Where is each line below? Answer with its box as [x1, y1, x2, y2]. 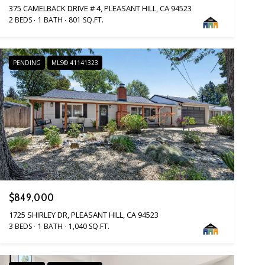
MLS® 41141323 [51, 58, 98, 67]
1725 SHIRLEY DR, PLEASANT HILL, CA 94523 [8, 209, 159, 221]
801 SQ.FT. [68, 14, 104, 25]
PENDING [12, 58, 41, 67]
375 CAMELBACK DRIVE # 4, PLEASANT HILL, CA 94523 [8, 2, 192, 14]
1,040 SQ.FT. [68, 221, 109, 232]
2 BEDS [8, 14, 32, 25]
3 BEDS [8, 221, 32, 232]
